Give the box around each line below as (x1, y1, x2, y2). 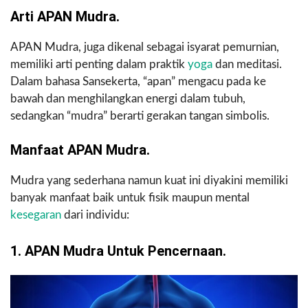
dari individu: (61, 208, 129, 221)
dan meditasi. (212, 58, 282, 70)
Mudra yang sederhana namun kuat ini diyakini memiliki (10, 174, 288, 186)
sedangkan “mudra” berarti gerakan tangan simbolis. (10, 109, 269, 122)
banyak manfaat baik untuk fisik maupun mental (10, 191, 250, 203)
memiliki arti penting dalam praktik (10, 58, 188, 70)
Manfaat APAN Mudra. (10, 141, 150, 158)
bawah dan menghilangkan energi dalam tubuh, (10, 92, 245, 104)
